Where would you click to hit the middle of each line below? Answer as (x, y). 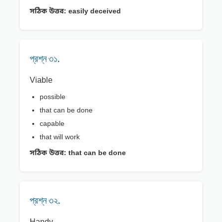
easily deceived (94, 12)
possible (53, 98)
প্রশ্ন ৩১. (45, 59)
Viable (41, 81)
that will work (60, 138)
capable (52, 124)
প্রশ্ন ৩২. (45, 200)
